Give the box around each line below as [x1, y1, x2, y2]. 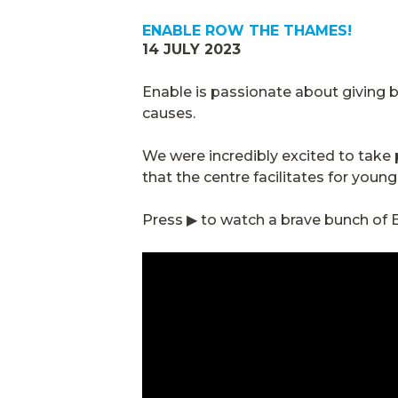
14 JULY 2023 [142, 40, 241, 58]
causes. [142, 104, 195, 122]
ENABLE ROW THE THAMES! [142, 21, 352, 39]
